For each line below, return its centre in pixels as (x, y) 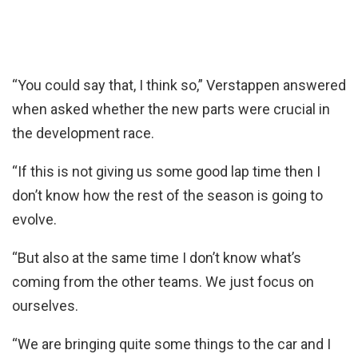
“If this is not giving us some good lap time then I (166, 171)
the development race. (83, 133)
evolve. (34, 219)
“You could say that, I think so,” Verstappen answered (179, 85)
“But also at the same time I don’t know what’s (157, 257)
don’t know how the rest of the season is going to (167, 195)
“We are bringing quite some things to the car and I (171, 344)
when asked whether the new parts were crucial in (171, 109)
